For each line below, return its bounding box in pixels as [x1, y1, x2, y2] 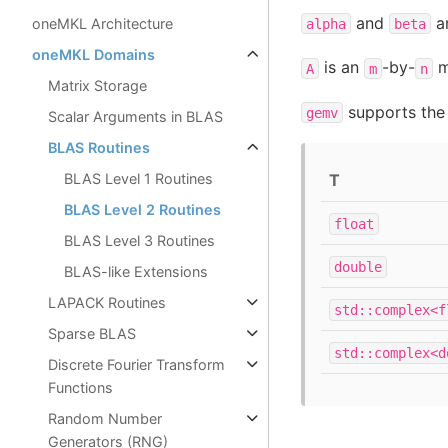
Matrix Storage [48, 77, 147, 94]
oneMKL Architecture [32, 15, 173, 32]
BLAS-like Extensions [64, 263, 208, 280]
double [333, 258, 382, 275]
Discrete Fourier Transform [48, 356, 225, 373]
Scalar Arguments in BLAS [48, 108, 223, 125]
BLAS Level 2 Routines [64, 201, 221, 218]
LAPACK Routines [48, 294, 166, 311]
